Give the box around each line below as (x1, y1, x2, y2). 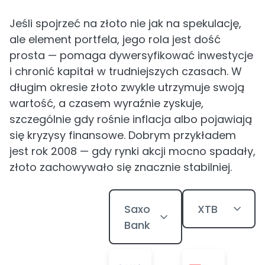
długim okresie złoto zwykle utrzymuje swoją (9, 80, 244, 95)
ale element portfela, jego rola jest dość (9, 32, 221, 47)
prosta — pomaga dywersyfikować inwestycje (9, 48, 253, 63)
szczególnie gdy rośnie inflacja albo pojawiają (9, 112, 252, 127)
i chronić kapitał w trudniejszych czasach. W (9, 64, 242, 79)
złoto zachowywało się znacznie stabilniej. (9, 160, 232, 174)
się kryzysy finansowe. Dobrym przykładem (9, 128, 236, 143)
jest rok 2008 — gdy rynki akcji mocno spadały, (9, 144, 256, 159)
